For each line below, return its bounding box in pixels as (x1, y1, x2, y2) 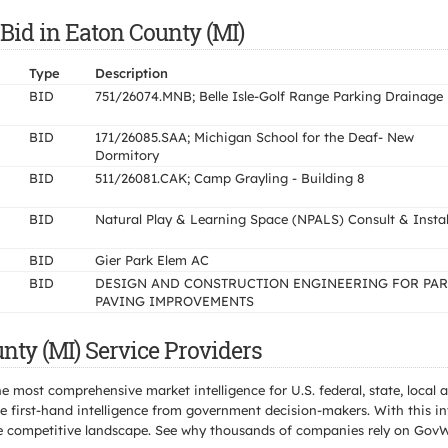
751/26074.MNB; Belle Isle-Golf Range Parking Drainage (95, 88, 443, 104)
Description (95, 65, 168, 81)
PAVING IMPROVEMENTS (95, 293, 254, 309)
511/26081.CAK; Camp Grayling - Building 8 (95, 170, 365, 186)
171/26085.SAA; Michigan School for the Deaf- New (95, 129, 414, 145)
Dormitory (95, 147, 159, 163)
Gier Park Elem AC (95, 252, 209, 268)
